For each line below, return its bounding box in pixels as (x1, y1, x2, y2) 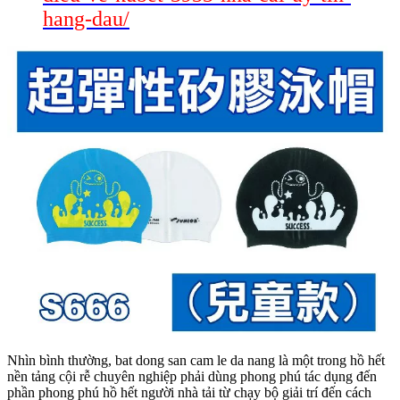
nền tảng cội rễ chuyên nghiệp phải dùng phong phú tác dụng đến (7, 369, 377, 385)
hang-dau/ (43, 7, 129, 31)
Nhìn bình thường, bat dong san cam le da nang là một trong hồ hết (7, 353, 385, 369)
